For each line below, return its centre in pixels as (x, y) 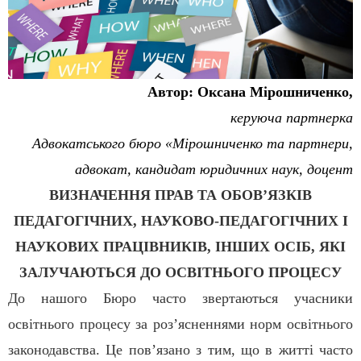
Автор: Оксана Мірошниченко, (250, 92)
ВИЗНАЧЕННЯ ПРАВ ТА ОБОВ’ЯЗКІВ (180, 195)
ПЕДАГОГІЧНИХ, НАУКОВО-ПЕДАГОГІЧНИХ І (180, 221)
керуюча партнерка (292, 118)
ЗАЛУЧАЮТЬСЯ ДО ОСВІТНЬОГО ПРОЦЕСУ (180, 273)
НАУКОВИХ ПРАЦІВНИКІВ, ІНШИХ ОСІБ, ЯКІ (180, 247)
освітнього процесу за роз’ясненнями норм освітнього (180, 324)
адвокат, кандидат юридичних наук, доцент (214, 170)
